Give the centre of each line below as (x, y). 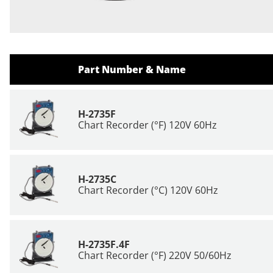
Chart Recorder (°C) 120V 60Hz (148, 190)
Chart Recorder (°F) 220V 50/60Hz (155, 255)
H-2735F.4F (104, 244)
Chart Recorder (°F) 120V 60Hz (147, 125)
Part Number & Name (132, 69)
